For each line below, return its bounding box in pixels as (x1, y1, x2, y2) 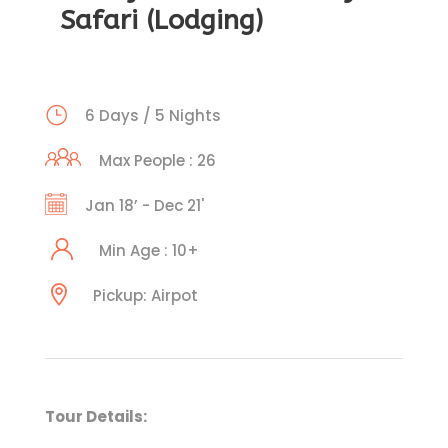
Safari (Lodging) (60, 3, 263, 36)
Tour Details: (45, 405, 147, 427)
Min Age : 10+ (99, 239, 199, 261)
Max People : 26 (99, 149, 216, 171)
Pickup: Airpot (93, 284, 198, 306)
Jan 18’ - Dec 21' (85, 194, 204, 216)
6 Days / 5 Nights (85, 104, 221, 126)
